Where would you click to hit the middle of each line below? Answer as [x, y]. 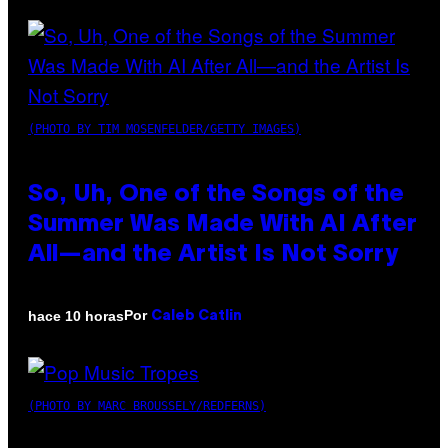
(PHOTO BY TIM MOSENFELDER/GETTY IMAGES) [164, 129]
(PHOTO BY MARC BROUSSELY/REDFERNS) [147, 406]
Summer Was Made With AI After [222, 225]
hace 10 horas [76, 315]
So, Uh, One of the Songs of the [216, 195]
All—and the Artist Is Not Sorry [213, 255]
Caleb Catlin [196, 317]
